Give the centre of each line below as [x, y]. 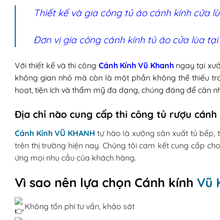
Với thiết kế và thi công [57, 66]
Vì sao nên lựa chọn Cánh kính [106, 182]
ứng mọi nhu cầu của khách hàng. [75, 158]
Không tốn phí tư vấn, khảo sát [79, 206]
